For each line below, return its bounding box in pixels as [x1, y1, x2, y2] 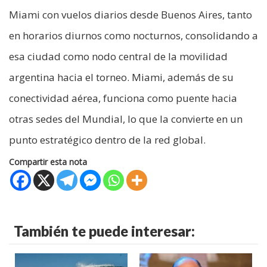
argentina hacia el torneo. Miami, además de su [9, 70, 234, 85]
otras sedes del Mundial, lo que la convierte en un [9, 112, 243, 126]
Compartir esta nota [9, 156, 87, 168]
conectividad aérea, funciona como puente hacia [9, 91, 237, 105]
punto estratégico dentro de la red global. [9, 133, 206, 147]
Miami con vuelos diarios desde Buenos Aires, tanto [9, 8, 252, 22]
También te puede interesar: [14, 222, 195, 240]
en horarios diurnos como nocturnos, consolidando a [9, 29, 258, 43]
